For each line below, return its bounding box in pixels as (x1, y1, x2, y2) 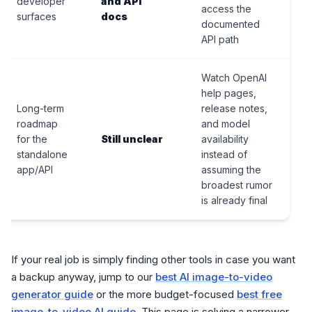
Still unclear (101, 133, 163, 146)
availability (201, 133, 249, 146)
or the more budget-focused (93, 288, 237, 302)
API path (201, 33, 239, 46)
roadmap (17, 118, 58, 130)
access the (201, 3, 251, 15)
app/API (17, 164, 53, 176)
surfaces (17, 10, 56, 23)
